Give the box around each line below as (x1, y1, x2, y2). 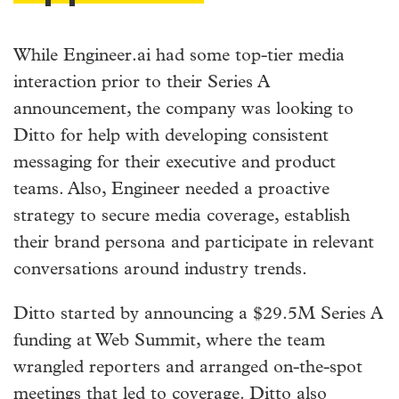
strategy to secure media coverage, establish (13, 207, 350, 225)
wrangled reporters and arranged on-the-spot (13, 358, 362, 377)
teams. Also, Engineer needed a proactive (13, 180, 330, 199)
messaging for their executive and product (13, 153, 336, 172)
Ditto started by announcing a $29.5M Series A (13, 305, 383, 323)
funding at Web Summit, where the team (13, 331, 325, 350)
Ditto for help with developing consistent (13, 126, 329, 145)
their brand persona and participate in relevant (13, 233, 374, 252)
